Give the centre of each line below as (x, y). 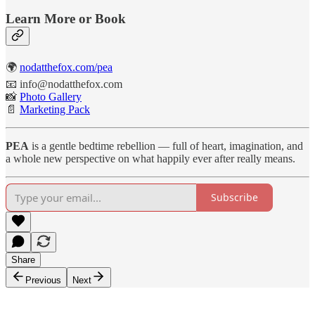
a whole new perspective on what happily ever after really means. (150, 158)
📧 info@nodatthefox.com (64, 84)
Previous (43, 280)
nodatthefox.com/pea (66, 67)
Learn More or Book (66, 19)
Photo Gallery (51, 96)
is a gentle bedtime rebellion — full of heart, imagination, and (166, 146)
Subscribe (234, 198)
